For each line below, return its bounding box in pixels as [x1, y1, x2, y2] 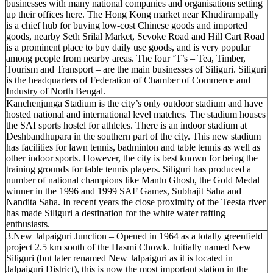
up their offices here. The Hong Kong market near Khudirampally [6, 9, 259, 19]
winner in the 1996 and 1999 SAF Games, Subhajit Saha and [6, 185, 241, 196]
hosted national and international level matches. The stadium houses [6, 108, 266, 119]
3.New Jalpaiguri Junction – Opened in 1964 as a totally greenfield [6, 230, 263, 241]
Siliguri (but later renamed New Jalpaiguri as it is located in [6, 252, 233, 263]
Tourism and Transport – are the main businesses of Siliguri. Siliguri [6, 63, 266, 74]
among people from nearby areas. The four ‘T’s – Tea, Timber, [6, 52, 246, 63]
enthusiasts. [6, 218, 50, 229]
